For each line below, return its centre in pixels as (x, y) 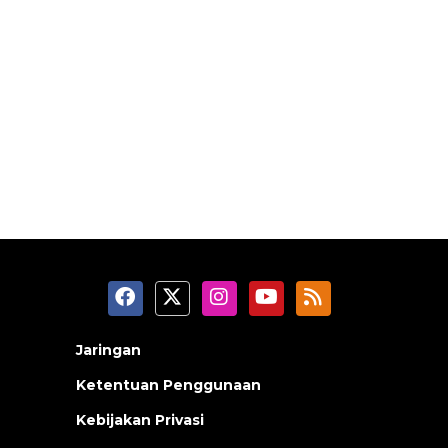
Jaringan (108, 350)
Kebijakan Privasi (140, 420)
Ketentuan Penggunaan (168, 385)
